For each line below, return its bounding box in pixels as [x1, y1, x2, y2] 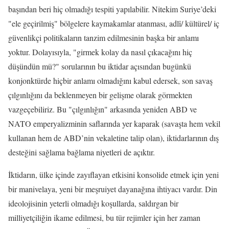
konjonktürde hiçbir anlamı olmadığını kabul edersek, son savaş [8, 75, 213, 86]
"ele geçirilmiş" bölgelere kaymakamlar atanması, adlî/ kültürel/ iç [8, 18, 219, 29]
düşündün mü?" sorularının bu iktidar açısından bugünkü [8, 61, 191, 72]
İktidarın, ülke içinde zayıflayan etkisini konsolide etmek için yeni [8, 169, 219, 180]
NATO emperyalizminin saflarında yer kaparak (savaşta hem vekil [8, 118, 220, 129]
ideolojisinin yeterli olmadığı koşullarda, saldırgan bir [8, 198, 178, 209]
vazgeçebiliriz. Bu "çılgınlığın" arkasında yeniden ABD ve [8, 104, 197, 114]
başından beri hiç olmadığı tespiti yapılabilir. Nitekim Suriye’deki [8, 4, 216, 14]
